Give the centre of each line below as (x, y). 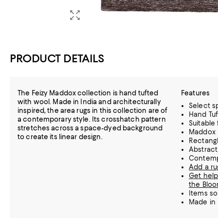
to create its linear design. (60, 136)
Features (196, 93)
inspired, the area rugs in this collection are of (93, 110)
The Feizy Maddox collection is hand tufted (88, 93)
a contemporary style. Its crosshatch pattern (92, 119)
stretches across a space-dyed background (90, 128)
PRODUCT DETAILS (57, 58)
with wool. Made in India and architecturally (89, 101)
